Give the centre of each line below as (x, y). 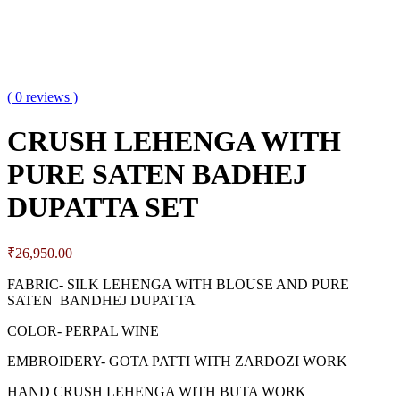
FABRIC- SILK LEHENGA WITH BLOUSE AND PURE (178, 285)
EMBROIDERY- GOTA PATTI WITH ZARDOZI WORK (177, 362)
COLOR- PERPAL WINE (83, 331)
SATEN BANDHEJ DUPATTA (101, 301)
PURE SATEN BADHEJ (157, 174)
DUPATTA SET (103, 207)
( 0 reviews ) (42, 97)
